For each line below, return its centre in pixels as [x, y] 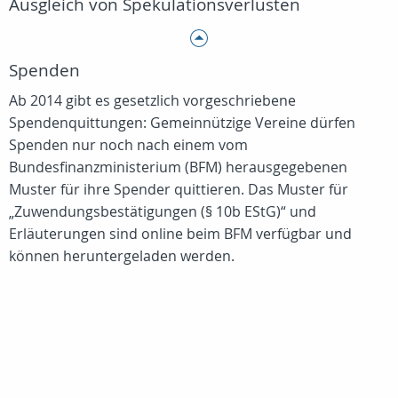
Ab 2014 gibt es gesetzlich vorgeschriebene [152, 100]
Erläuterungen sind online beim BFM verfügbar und [180, 234]
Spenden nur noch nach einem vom [128, 145]
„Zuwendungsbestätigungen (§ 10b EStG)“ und [163, 211]
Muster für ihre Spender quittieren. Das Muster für [179, 189]
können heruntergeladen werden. [122, 256]
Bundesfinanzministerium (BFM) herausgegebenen [178, 167]
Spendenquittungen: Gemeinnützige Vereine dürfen [182, 123]
